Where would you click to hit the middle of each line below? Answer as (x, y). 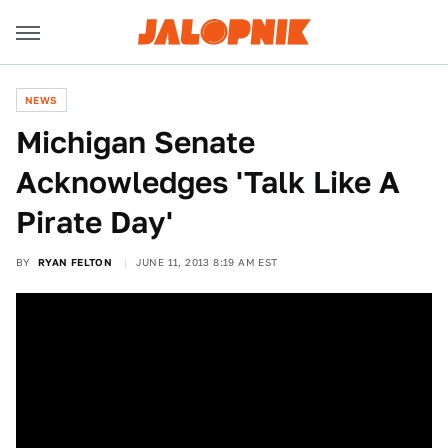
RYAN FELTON (75, 262)
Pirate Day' (94, 222)
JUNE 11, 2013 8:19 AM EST (206, 262)
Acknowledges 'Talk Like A (208, 182)
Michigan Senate (135, 142)
